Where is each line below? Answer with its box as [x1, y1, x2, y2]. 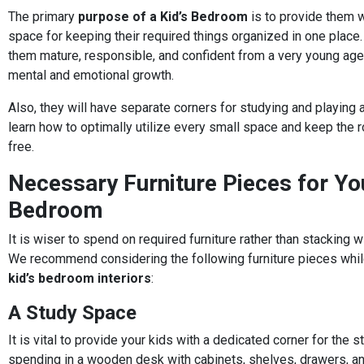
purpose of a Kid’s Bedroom [78, 8, 248, 24]
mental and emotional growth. [8, 67, 174, 83]
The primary [8, 8, 78, 24]
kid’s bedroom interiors [8, 270, 151, 286]
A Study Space [8, 301, 136, 324]
